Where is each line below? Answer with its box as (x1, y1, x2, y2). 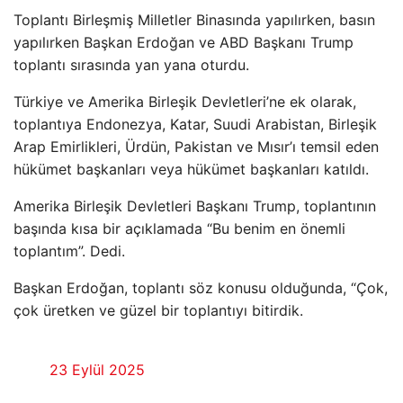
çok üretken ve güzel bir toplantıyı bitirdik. (13, 301, 303, 319)
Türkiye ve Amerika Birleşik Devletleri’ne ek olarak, (13, 93, 356, 111)
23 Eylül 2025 (49, 361, 145, 379)
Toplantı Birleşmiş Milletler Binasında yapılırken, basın (13, 11, 375, 29)
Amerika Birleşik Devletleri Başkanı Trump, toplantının (13, 197, 376, 215)
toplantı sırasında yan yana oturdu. (13, 56, 249, 74)
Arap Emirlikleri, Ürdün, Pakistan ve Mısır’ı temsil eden (13, 138, 379, 156)
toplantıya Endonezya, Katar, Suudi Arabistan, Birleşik (13, 115, 377, 133)
